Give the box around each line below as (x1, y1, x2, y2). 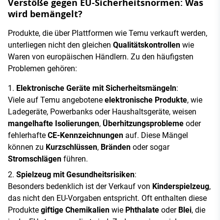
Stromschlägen (8, 154, 61, 164)
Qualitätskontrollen (113, 40, 182, 50)
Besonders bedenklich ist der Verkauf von (8, 182, 152, 192)
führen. (61, 154, 88, 164)
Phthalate (125, 205, 159, 215)
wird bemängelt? (8, 8, 82, 21)
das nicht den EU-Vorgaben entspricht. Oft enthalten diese (8, 193, 207, 203)
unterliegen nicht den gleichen (8, 40, 113, 50)
